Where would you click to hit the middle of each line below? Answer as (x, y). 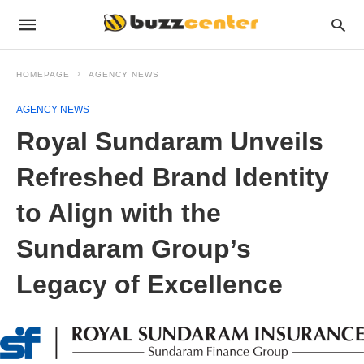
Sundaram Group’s (134, 249)
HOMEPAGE (43, 74)
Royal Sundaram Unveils (170, 141)
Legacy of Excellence (149, 284)
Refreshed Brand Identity (173, 177)
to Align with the (119, 213)
